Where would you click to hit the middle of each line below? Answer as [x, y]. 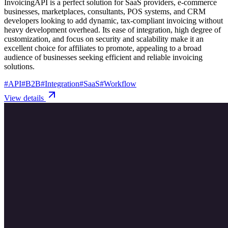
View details [25, 98]
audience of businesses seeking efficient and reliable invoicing [103, 57]
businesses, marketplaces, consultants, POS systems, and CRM [105, 11]
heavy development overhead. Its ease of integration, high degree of [112, 30]
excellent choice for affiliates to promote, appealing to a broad [103, 48]
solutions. [19, 66]
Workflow [120, 83]
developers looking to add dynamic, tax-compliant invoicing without [113, 20]
